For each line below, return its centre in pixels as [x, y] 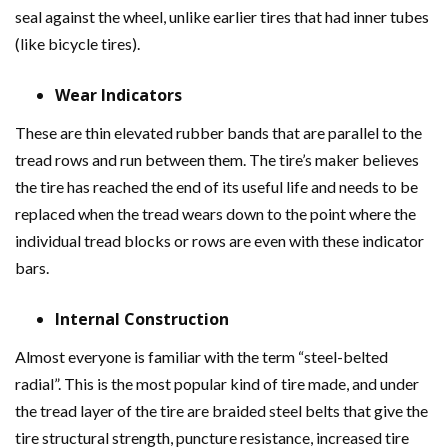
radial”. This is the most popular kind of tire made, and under [217, 383]
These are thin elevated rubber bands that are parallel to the [218, 132]
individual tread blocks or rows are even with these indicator [219, 240]
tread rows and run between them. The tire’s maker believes [217, 159]
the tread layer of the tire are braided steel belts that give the [221, 410]
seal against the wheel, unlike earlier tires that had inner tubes [222, 16]
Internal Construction [142, 319]
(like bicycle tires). [77, 43]
